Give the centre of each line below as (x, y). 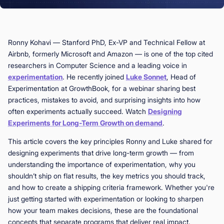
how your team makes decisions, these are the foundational (103, 210)
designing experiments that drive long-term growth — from (101, 152)
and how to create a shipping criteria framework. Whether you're (111, 187)
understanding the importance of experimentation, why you (102, 164)
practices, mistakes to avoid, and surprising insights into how (104, 99)
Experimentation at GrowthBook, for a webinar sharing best (102, 88)
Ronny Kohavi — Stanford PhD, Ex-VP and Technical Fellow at (106, 42)
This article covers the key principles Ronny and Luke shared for (110, 141)
